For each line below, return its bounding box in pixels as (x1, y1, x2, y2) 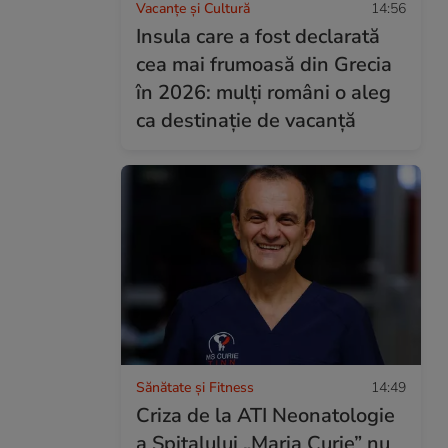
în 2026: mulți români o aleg (136, 78, 391, 106)
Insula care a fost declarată (136, 22, 380, 50)
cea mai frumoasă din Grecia (136, 50, 392, 78)
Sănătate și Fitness (136, 377, 254, 397)
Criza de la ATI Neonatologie (136, 401, 395, 429)
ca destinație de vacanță (136, 106, 356, 134)
